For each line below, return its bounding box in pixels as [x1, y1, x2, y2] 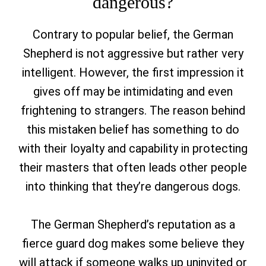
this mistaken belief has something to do [27, 122, 239, 137]
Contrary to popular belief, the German [33, 27, 233, 42]
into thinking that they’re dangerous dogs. [26, 179, 240, 194]
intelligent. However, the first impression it [22, 65, 244, 80]
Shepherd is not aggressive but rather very [23, 46, 243, 61]
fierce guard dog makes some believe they [22, 236, 244, 251]
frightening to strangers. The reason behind [21, 103, 245, 118]
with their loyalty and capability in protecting [18, 141, 248, 156]
